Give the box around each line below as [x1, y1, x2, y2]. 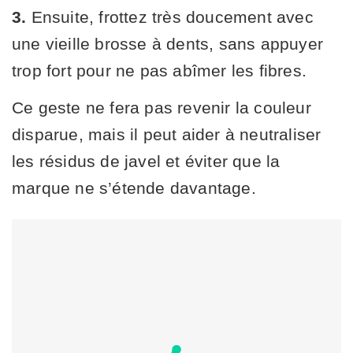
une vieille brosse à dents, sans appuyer [12, 34, 324, 53]
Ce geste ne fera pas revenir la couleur [12, 98, 311, 117]
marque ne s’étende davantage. [12, 178, 256, 197]
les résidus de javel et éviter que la [12, 151, 281, 170]
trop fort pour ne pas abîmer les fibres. [12, 61, 307, 80]
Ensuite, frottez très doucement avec [26, 7, 314, 26]
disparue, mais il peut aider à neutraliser [12, 124, 321, 143]
